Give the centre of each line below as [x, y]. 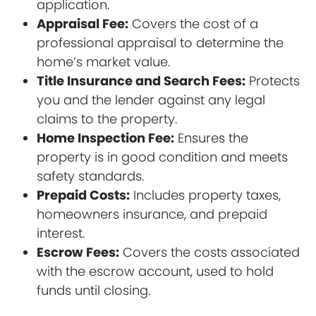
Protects [273, 80]
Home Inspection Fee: [106, 138]
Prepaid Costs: [84, 195]
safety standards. [91, 176]
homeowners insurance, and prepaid [152, 214]
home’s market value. [104, 61]
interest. [61, 233]
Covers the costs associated [210, 252]
